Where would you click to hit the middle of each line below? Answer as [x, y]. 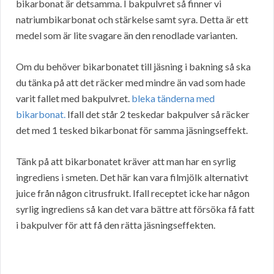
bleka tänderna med [173, 98]
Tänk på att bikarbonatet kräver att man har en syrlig [126, 161]
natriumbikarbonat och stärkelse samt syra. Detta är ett [132, 20]
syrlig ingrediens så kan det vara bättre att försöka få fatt [135, 209]
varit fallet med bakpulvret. [74, 98]
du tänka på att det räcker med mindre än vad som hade [131, 83]
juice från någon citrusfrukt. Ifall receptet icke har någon [133, 193]
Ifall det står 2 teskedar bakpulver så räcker [157, 114]
